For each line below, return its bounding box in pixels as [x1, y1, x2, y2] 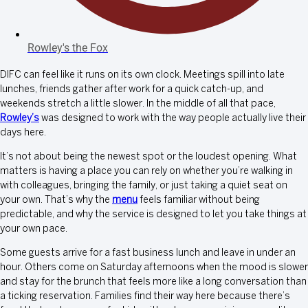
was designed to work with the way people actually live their [39, 114, 306, 124]
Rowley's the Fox [27, 41, 108, 55]
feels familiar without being [137, 196, 260, 206]
